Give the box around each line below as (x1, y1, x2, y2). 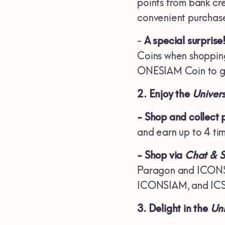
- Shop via (137, 149, 185, 161)
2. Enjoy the (137, 88, 192, 100)
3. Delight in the (137, 202, 210, 214)
